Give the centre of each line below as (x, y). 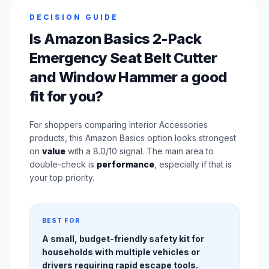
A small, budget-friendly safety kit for (123, 239)
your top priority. (62, 178)
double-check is (63, 165)
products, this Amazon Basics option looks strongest (133, 138)
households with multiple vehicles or (121, 252)
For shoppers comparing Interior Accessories (119, 125)
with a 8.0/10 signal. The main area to (140, 151)
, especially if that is (193, 165)
